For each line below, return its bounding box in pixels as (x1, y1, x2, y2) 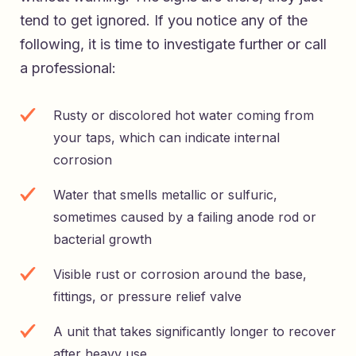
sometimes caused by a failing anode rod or (53, 208, 316, 225)
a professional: (20, 59, 116, 76)
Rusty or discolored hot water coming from (53, 106, 314, 123)
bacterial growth (53, 230, 152, 247)
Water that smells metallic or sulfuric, (53, 186, 277, 203)
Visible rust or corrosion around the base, (53, 265, 307, 282)
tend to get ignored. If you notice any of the (20, 11, 308, 29)
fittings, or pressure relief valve (53, 288, 242, 304)
